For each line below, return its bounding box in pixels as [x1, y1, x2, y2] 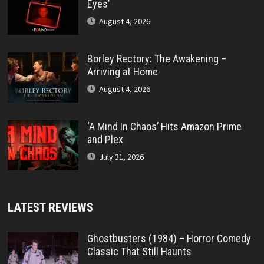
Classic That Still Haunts [87, 245, 192, 258]
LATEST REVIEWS [7, 200, 93, 214]
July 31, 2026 [98, 151, 144, 162]
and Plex [87, 133, 123, 146]
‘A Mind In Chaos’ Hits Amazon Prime [87, 120, 242, 133]
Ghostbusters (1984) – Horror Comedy [87, 232, 251, 245]
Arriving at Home [87, 65, 158, 78]
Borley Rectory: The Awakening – [87, 52, 226, 65]
